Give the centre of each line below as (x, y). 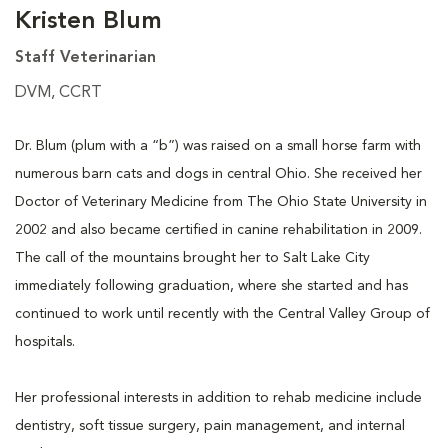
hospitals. (45, 341)
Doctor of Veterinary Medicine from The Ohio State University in (221, 201)
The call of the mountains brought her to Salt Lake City (192, 257)
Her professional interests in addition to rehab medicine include (218, 397)
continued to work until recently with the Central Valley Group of (222, 313)
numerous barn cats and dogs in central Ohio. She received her (218, 173)
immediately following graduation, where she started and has (211, 285)
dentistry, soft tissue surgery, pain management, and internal (210, 425)
